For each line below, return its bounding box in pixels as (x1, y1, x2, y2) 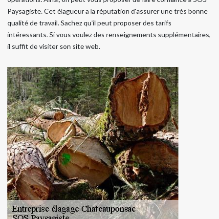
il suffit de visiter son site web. (7, 42, 100, 50)
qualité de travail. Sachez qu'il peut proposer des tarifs (7, 18, 172, 27)
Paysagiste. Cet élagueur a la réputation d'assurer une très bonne (7, 6, 208, 15)
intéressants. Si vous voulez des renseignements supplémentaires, (7, 30, 211, 39)
